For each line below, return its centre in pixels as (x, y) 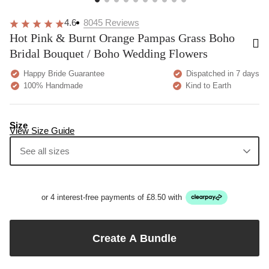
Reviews (122, 23)
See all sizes (44, 151)
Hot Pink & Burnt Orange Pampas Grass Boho (122, 38)
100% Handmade (52, 86)
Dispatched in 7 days (222, 74)
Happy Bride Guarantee (63, 74)
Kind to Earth (207, 86)
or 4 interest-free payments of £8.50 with (112, 197)
